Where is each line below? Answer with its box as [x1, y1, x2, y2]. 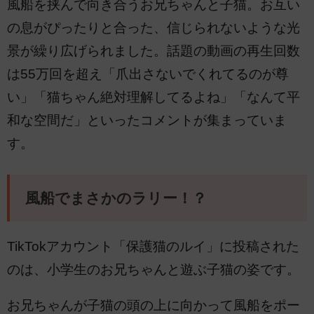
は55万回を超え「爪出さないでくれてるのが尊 [7, 67, 289, 82]
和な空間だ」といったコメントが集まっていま [7, 113, 287, 128]
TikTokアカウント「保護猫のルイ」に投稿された [7, 238, 299, 254]
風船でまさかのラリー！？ [25, 189, 207, 207]
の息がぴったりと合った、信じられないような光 [7, 20, 300, 36]
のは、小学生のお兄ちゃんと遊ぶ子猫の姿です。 [7, 261, 300, 277]
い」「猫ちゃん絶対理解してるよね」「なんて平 [7, 90, 300, 105]
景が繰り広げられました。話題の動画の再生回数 [7, 43, 300, 59]
